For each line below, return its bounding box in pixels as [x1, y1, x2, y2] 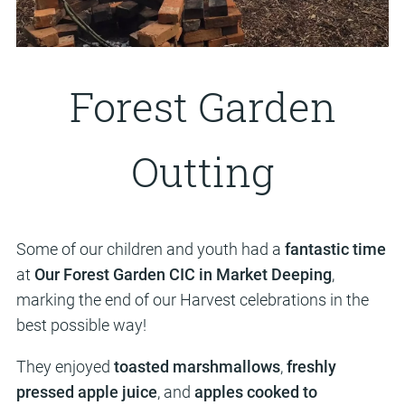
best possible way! [15, 316, 146, 334]
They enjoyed [15, 357, 114, 376]
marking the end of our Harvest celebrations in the [15, 290, 369, 309]
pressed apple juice [15, 382, 157, 401]
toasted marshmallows [113, 357, 280, 376]
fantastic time [284, 240, 386, 259]
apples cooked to [193, 382, 317, 401]
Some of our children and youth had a [15, 240, 285, 259]
